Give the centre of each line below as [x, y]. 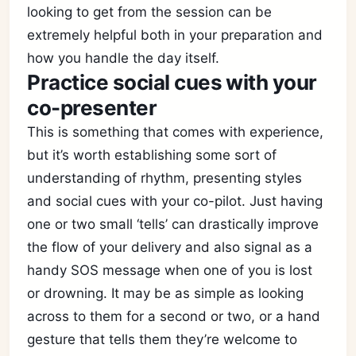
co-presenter [92, 108]
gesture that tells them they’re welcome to [163, 339]
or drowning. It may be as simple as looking [166, 293]
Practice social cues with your [172, 82]
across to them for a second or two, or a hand [174, 316]
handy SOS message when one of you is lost [170, 270]
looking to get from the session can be [150, 12]
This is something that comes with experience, [176, 132]
